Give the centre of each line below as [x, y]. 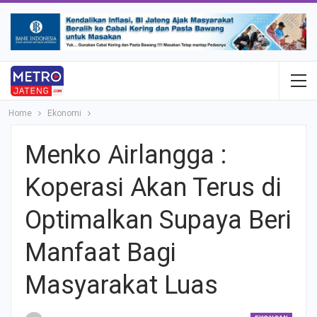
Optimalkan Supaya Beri [158, 220]
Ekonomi [64, 114]
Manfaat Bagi [100, 253]
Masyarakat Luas [121, 286]
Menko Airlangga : [126, 155]
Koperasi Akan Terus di [153, 188]
